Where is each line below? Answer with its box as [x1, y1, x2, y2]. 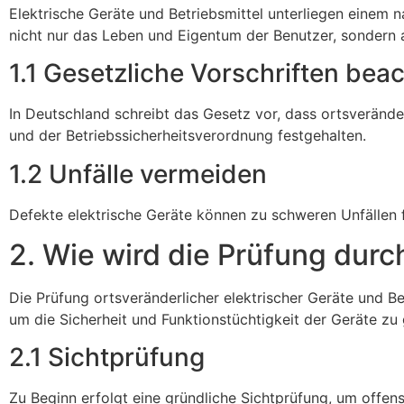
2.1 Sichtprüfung [9, 342, 205, 373]
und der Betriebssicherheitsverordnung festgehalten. [9, 126, 366, 145]
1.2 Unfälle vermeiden [9, 158, 267, 189]
